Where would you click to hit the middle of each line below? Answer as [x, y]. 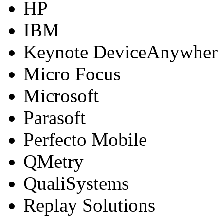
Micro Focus [72, 73]
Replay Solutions [89, 205]
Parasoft [54, 117]
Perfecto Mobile [85, 139]
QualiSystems [76, 183]
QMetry [54, 161]
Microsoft [61, 95]
